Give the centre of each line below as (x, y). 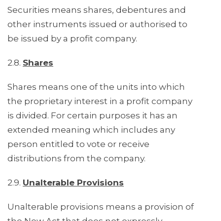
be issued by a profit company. (72, 39)
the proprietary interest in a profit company (100, 101)
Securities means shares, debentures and (97, 10)
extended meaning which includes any (91, 130)
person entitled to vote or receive (78, 144)
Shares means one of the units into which (96, 87)
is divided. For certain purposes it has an (92, 116)
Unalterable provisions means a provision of (101, 207)
